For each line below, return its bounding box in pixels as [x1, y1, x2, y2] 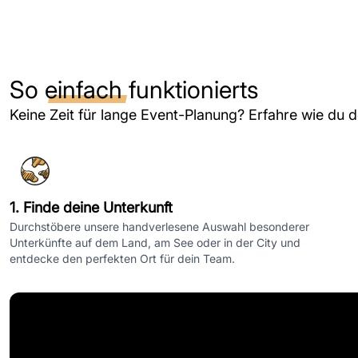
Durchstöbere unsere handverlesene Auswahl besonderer [10, 220, 309, 233]
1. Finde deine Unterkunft [10, 199, 173, 216]
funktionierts [122, 75, 258, 104]
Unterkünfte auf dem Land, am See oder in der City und [10, 236, 300, 249]
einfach [45, 75, 122, 104]
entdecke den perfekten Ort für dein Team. [10, 252, 235, 265]
